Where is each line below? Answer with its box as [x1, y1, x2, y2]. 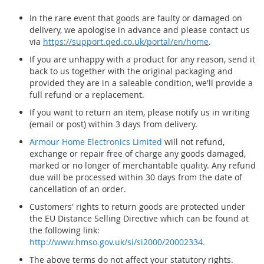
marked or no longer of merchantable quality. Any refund [29, 160, 256, 171]
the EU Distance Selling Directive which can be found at [29, 213, 249, 224]
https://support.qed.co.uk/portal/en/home [43, 36, 209, 47]
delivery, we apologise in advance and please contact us [29, 24, 250, 35]
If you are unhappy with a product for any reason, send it [29, 54, 255, 65]
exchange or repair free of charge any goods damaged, [29, 148, 246, 159]
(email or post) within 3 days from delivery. [29, 118, 197, 130]
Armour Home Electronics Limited [29, 136, 162, 147]
